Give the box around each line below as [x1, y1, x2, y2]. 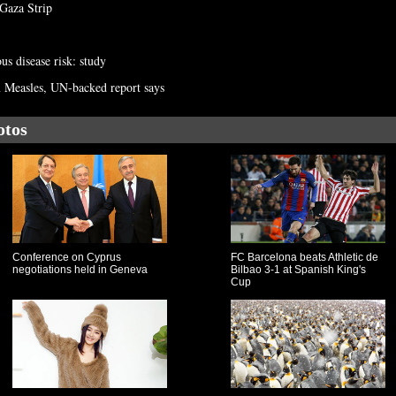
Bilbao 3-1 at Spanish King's [231, 263, 366, 276]
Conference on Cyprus [11, 251, 121, 263]
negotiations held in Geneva [11, 263, 148, 276]
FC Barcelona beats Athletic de [231, 251, 378, 263]
